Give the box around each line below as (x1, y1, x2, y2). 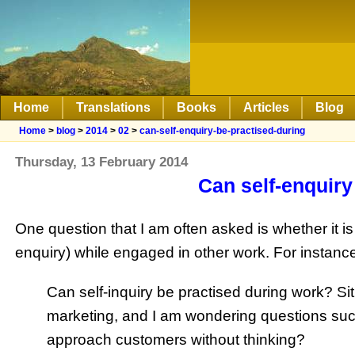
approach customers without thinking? (47, 330, 306, 348)
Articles (242, 101, 289, 114)
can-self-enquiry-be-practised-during (139, 125, 306, 137)
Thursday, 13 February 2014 (15, 155, 189, 170)
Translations (75, 101, 151, 114)
